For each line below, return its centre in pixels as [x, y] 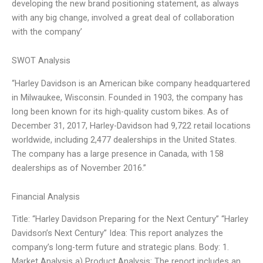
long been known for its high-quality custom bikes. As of [120, 111]
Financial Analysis [46, 197]
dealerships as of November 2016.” [79, 168]
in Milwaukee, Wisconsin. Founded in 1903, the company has [127, 97]
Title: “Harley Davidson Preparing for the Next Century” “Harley [130, 219]
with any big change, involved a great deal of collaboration [123, 17]
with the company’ [47, 31]
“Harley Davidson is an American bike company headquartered [131, 83]
